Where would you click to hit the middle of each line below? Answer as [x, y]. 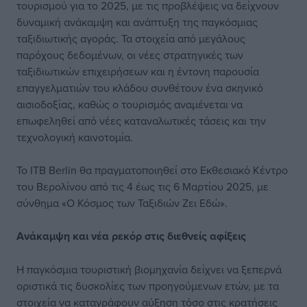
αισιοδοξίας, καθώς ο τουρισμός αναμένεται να [130, 104]
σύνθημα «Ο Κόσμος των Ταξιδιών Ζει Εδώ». [122, 203]
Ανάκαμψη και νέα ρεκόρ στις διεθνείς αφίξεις [131, 236]
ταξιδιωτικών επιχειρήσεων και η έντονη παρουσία [138, 71]
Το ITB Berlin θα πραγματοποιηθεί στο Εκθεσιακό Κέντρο [152, 170]
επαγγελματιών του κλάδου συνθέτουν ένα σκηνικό [140, 88]
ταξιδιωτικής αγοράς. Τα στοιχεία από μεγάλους [131, 38]
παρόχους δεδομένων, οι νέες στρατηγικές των [130, 55]
